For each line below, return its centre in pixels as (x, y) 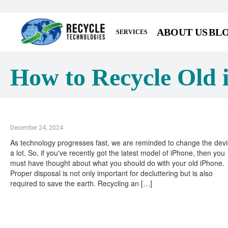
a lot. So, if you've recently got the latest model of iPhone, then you (118, 153)
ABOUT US (182, 32)
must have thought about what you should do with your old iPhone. (117, 163)
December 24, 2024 (37, 128)
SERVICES (132, 32)
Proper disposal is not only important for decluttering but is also (111, 173)
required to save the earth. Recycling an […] (81, 183)
